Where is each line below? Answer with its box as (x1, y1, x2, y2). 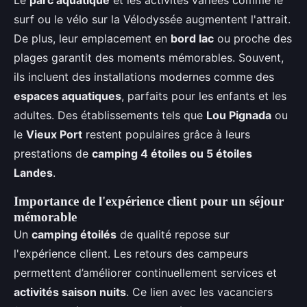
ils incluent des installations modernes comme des (14, 70, 274, 84)
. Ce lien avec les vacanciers (126, 285, 273, 299)
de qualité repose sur (116, 228, 230, 241)
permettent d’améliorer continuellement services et (14, 266, 277, 280)
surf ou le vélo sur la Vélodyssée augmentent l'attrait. (14, 12, 291, 26)
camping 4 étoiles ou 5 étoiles (92, 147, 252, 160)
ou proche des (214, 32, 292, 45)
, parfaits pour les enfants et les (121, 89, 286, 103)
